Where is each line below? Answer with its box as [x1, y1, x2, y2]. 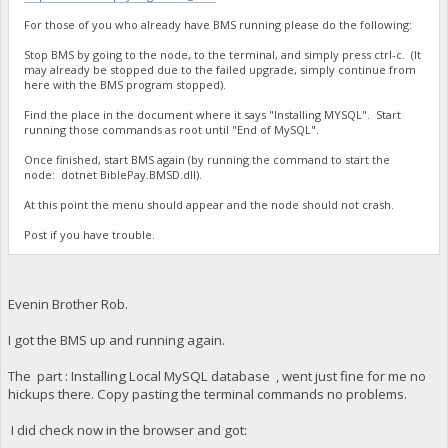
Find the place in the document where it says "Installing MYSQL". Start [24, 107, 402, 123]
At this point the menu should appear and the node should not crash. [24, 197, 395, 213]
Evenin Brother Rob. [7, 294, 128, 313]
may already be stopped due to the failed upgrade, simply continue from [24, 62, 417, 78]
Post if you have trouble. [24, 227, 156, 243]
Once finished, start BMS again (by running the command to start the [24, 152, 391, 168]
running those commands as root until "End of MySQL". [24, 122, 320, 138]
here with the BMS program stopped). [24, 77, 227, 93]
